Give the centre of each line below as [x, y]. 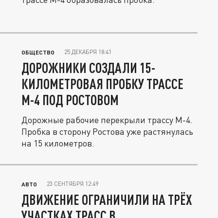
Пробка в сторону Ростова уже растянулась [107, 131]
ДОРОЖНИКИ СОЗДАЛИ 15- [88, 68]
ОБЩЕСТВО [38, 52]
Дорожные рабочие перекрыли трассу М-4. [107, 120]
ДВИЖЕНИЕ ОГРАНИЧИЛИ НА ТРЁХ [107, 200]
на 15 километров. [58, 143]
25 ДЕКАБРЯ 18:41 [88, 52]
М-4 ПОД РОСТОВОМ [70, 100]
